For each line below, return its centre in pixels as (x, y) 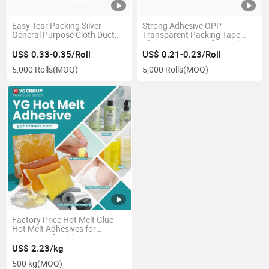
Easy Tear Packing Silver (57, 26)
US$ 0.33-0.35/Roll (52, 54)
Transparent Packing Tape (191, 35)
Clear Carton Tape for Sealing (196, 44)
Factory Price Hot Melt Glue (63, 220)
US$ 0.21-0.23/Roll (181, 54)
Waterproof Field (43, 238)
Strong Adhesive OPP (182, 26)
